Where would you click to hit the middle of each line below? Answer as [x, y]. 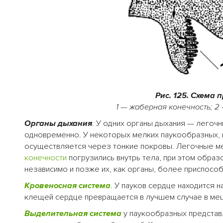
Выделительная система [73, 213]
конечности [46, 158]
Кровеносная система [67, 185]
